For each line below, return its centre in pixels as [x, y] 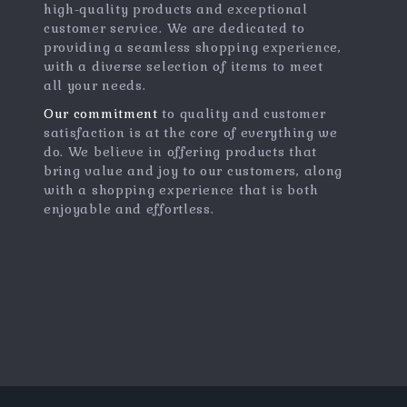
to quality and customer [242, 114]
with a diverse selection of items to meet [183, 66]
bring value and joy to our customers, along [193, 171]
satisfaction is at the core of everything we [190, 133]
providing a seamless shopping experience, [192, 47]
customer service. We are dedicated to [174, 28]
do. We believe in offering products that [180, 152]
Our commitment [100, 114]
